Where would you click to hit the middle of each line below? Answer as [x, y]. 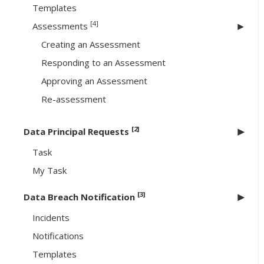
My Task [49, 171]
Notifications [58, 236]
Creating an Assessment [91, 44]
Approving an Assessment [94, 81]
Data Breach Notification [80, 197]
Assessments [61, 26]
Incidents [51, 218]
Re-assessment [74, 99]
